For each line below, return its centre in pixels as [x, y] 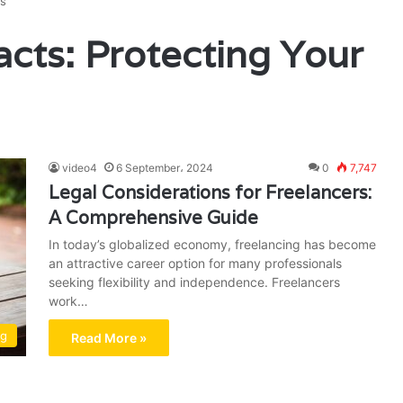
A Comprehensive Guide [153, 218]
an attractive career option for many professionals [195, 263]
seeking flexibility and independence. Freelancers [194, 282]
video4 [80, 168]
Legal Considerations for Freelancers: [210, 193]
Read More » [109, 338]
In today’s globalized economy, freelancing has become [212, 244]
